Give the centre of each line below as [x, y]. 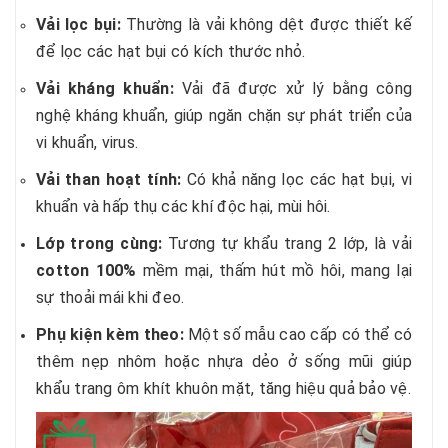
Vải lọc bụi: [78, 24]
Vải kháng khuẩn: [105, 88]
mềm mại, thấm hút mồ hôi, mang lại [274, 270]
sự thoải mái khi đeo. [110, 297]
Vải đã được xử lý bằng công [293, 88]
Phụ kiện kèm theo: [110, 334]
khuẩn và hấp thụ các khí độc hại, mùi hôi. [183, 206]
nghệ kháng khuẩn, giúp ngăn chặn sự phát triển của [224, 115]
